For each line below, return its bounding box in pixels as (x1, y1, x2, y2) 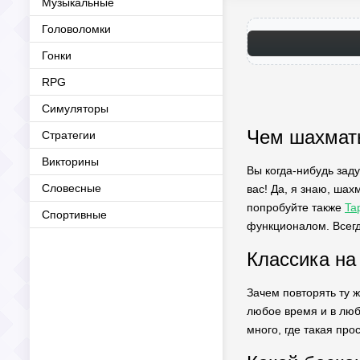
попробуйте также (247, 201, 345, 214)
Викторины (42, 155, 99, 168)
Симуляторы (42, 102, 108, 115)
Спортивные (42, 208, 107, 221)
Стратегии (42, 129, 96, 141)
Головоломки (42, 22, 111, 35)
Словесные (42, 182, 101, 194)
